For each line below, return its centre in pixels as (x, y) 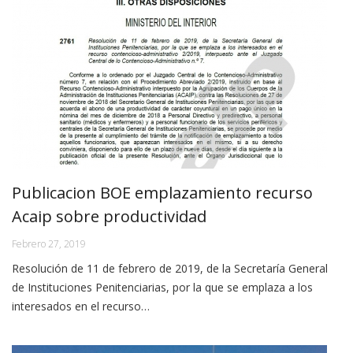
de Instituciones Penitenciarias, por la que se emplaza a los (162, 288)
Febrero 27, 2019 (49, 244)
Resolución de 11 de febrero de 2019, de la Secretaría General (170, 269)
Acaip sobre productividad (109, 217)
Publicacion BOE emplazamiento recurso (162, 193)
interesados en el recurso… (81, 307)
